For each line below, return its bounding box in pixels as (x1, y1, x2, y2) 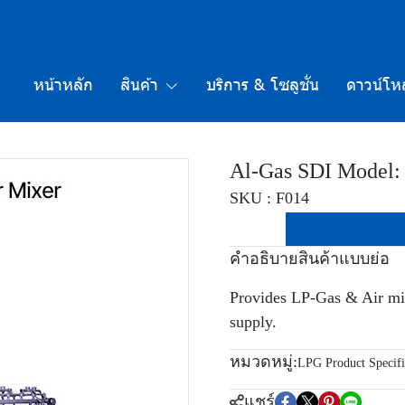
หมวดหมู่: (230, 353, 297, 371)
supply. (230, 313, 277, 331)
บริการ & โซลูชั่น (206, 72, 319, 94)
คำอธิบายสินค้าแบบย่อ (230, 250, 390, 268)
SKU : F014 (230, 188, 309, 207)
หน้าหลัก (33, 72, 94, 94)
